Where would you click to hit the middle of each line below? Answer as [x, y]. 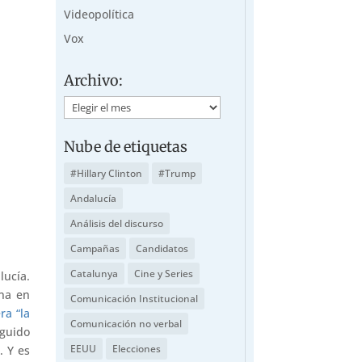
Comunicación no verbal [126, 323]
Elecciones [136, 348]
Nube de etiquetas [125, 146]
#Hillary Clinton [106, 173]
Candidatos [162, 248]
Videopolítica [99, 14]
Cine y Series [163, 273]
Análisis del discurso [116, 223]
